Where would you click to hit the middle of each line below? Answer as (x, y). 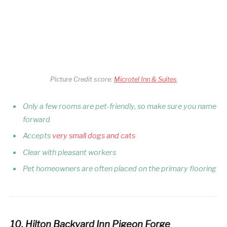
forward (36, 120)
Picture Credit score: (82, 80)
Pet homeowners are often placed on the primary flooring (120, 169)
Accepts (37, 136)
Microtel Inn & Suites (145, 80)
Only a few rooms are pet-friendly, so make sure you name (120, 107)
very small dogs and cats (94, 136)
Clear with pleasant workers (69, 152)
